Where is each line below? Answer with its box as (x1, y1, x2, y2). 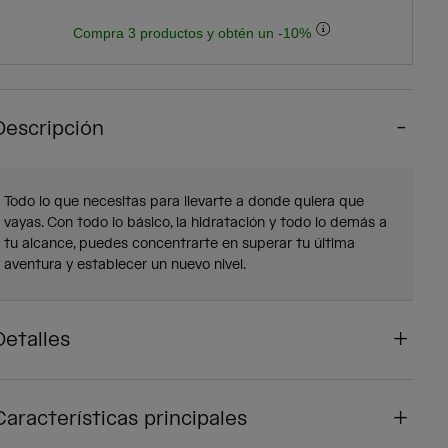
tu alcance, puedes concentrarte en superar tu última (3, 235, 355, 254)
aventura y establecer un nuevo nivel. (3, 256, 246, 275)
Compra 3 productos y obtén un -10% (72, 25, 315, 42)
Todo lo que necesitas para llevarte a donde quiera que (3, 193, 364, 212)
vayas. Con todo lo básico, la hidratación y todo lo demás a (3, 214, 387, 233)
